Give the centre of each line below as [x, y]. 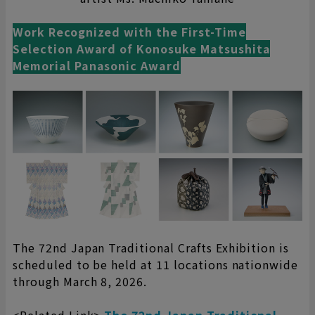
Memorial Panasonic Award [97, 66]
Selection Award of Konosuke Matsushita [142, 49]
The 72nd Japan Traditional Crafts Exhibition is [151, 248]
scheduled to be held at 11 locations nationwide [156, 265]
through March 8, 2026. [80, 282]
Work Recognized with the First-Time [129, 32]
